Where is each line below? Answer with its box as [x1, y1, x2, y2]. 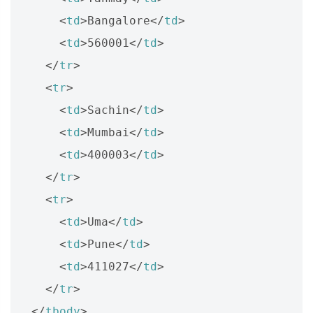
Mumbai [87, 125, 129, 139]
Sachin [87, 103, 129, 117]
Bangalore [87, 13, 150, 27]
